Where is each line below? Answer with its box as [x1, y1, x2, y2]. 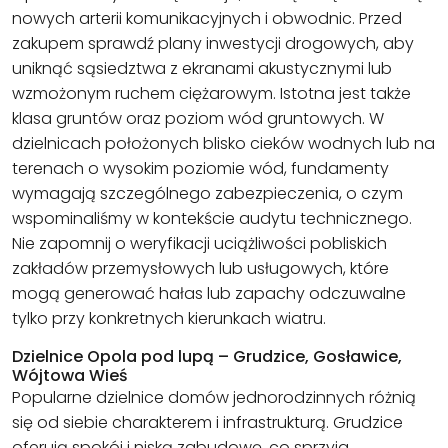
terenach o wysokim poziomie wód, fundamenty [12, 157, 389, 181]
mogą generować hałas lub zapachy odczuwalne [12, 282, 406, 306]
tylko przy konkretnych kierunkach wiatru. [12, 307, 326, 331]
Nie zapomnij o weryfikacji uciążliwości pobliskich [12, 232, 387, 256]
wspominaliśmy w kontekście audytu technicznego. [12, 207, 412, 231]
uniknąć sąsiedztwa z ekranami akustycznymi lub [12, 57, 392, 81]
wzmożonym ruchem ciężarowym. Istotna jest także [12, 82, 411, 106]
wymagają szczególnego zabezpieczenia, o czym [12, 182, 403, 206]
